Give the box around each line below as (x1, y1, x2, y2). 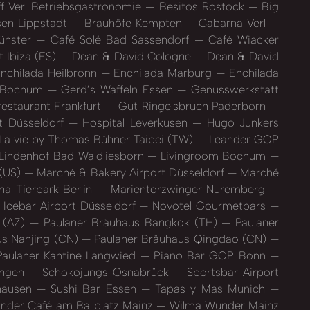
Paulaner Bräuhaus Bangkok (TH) (39, 215, 222, 229)
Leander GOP (205, 131, 280, 146)
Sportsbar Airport (182, 264, 280, 279)
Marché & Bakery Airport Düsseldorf (33, 165, 228, 179)
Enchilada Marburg (109, 65, 217, 80)
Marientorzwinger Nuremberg (106, 181, 271, 196)
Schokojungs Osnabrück (37, 264, 174, 279)
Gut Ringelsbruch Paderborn (114, 98, 271, 113)
